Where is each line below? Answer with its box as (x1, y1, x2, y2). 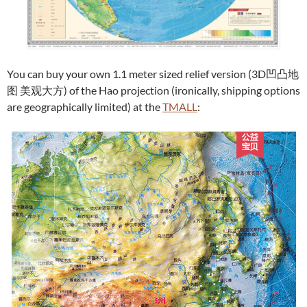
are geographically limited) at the (7, 100, 162, 114)
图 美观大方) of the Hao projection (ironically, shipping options (7, 84, 300, 97)
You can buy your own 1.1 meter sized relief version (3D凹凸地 (7, 67, 299, 81)
